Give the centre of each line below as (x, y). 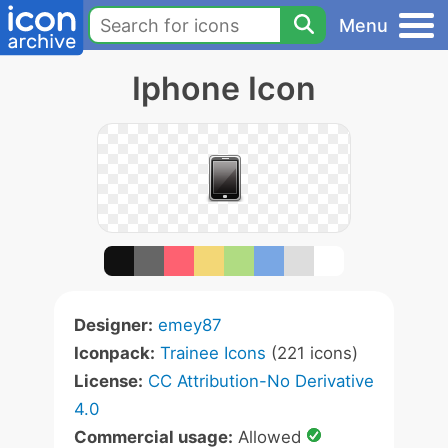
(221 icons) (312, 353)
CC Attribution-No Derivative (261, 381)
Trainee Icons (213, 353)
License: (108, 381)
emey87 (190, 325)
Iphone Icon (224, 88)
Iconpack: (114, 353)
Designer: (113, 325)
